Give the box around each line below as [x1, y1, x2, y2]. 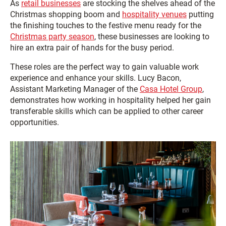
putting [187, 10, 214, 19]
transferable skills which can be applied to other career [10, 106, 203, 116]
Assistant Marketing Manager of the [10, 84, 140, 94]
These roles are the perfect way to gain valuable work [10, 62, 199, 72]
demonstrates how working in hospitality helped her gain [10, 95, 211, 105]
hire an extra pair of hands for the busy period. [10, 43, 174, 52]
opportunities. [10, 118, 59, 127]
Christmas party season [10, 32, 94, 41]
